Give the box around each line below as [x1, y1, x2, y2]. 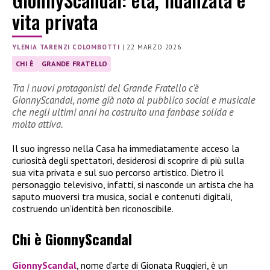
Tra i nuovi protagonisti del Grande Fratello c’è [12, 81, 199, 95]
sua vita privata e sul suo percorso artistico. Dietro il [12, 166, 224, 178]
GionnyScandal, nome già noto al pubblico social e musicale [12, 93, 256, 107]
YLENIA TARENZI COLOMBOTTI [12, 43, 120, 52]
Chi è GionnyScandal [12, 228, 132, 250]
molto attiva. [12, 117, 63, 131]
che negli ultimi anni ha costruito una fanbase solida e [12, 105, 234, 119]
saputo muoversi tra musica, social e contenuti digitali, [12, 190, 232, 202]
